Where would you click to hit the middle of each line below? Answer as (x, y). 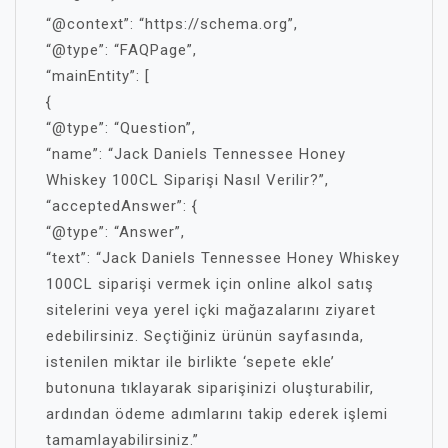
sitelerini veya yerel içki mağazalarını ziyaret (211, 310)
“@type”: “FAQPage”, (121, 50)
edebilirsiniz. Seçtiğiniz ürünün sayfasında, (205, 336)
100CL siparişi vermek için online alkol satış (210, 284)
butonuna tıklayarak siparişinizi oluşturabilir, (210, 388)
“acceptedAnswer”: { (122, 206)
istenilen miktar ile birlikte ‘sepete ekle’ (190, 362)
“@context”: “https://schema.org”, (172, 24)
